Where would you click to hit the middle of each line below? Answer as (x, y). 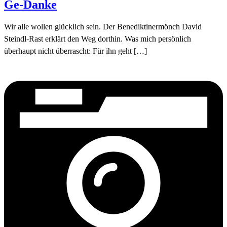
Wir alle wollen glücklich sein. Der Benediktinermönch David (103, 26)
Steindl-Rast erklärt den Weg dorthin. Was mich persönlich (98, 39)
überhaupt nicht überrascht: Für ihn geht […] (75, 51)
